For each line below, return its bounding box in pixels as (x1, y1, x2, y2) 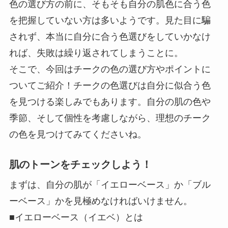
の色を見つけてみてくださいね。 (9, 129, 147, 140)
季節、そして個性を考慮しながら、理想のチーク (9, 113, 211, 124)
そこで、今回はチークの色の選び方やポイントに (9, 64, 211, 75)
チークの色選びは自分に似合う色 (73, 80, 211, 91)
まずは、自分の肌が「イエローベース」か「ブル (9, 180, 211, 190)
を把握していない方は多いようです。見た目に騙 (9, 15, 211, 26)
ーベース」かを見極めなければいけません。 (9, 196, 192, 207)
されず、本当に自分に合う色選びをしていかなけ (9, 32, 211, 42)
